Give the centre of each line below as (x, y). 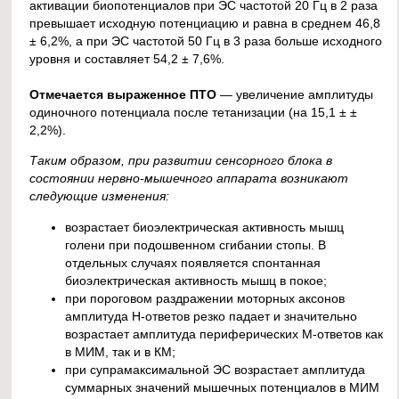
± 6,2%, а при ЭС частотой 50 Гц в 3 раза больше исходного (206, 41)
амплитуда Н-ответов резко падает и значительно (212, 316)
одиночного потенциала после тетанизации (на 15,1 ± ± (194, 112)
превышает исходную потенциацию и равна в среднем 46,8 (205, 23)
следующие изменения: (100, 196)
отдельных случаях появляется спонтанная (193, 262)
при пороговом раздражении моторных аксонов (205, 298)
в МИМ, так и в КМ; (121, 351)
